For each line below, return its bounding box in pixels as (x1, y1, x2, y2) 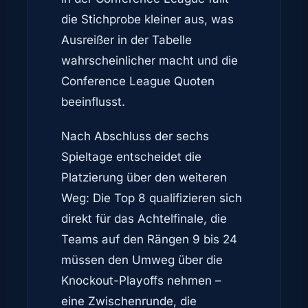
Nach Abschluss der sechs (61, 129, 209, 143)
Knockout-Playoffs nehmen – (61, 273, 221, 287)
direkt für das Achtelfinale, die (61, 211, 227, 225)
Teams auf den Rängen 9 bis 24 (61, 232, 237, 246)
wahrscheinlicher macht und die (61, 53, 238, 67)
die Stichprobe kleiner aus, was (61, 12, 234, 26)
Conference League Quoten (61, 74, 214, 88)
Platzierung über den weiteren (61, 170, 227, 184)
